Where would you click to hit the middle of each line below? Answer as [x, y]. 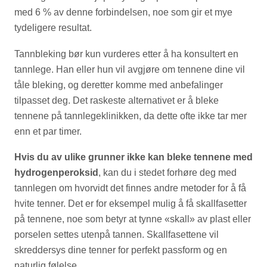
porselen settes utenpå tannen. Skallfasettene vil [117, 235]
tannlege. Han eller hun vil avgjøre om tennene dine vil [130, 69]
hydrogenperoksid [56, 173]
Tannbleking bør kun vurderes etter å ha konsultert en [126, 54]
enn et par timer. [48, 131]
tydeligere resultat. [53, 27]
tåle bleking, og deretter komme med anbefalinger [119, 85]
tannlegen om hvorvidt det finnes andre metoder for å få [130, 188]
